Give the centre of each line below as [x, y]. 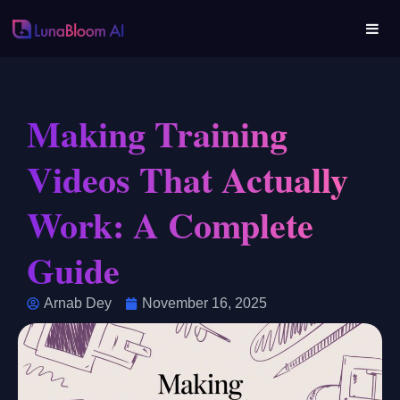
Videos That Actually [187, 179]
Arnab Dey [78, 303]
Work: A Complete [170, 225]
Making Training [157, 133]
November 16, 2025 [204, 303]
